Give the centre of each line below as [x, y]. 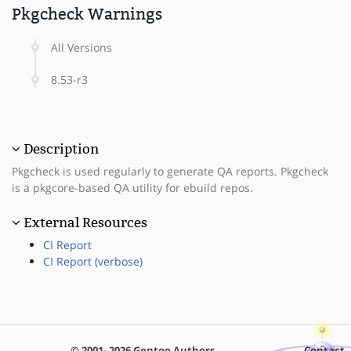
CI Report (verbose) [93, 261]
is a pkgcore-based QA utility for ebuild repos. [132, 187]
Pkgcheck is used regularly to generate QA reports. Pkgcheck [170, 171]
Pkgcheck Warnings [87, 14]
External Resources [85, 222]
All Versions [81, 47]
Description [61, 148]
